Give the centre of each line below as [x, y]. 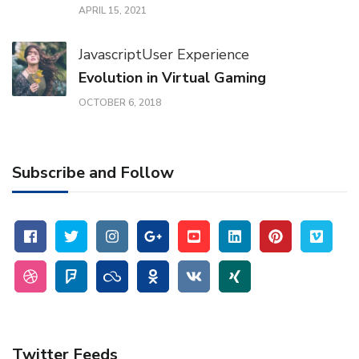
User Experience [196, 54]
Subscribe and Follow [93, 173]
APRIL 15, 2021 [113, 11]
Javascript [110, 54]
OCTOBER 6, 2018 [120, 103]
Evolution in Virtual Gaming [172, 78]
